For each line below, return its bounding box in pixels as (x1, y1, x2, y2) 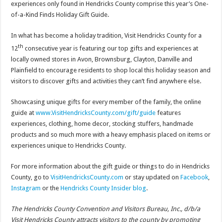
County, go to (11, 173, 51, 181)
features (156, 109, 181, 116)
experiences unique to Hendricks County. (11, 141, 126, 149)
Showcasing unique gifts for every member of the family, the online (11, 98, 202, 106)
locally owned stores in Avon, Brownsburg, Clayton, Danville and (11, 55, 193, 63)
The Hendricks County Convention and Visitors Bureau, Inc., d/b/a (11, 205, 201, 213)
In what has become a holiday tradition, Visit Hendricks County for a (11, 31, 202, 39)
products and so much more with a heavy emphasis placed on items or (11, 130, 211, 138)
